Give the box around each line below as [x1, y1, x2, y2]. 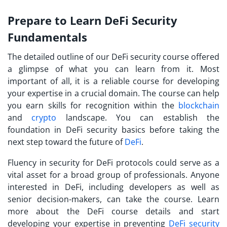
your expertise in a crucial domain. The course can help [8, 88, 219, 99]
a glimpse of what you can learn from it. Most [8, 63, 219, 75]
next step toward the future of [8, 136, 125, 148]
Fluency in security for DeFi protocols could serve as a [8, 157, 219, 169]
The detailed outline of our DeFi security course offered [8, 51, 219, 63]
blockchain [178, 100, 219, 111]
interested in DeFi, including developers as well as [8, 181, 219, 193]
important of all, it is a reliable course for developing [8, 75, 219, 87]
